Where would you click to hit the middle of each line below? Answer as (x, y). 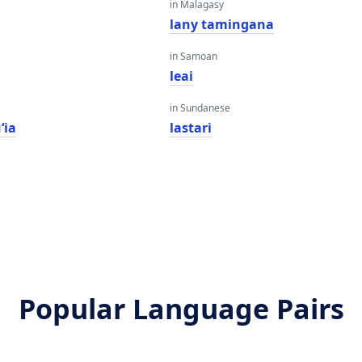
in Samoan (193, 56)
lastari (190, 128)
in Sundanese (200, 108)
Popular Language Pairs (181, 309)
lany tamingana (221, 24)
